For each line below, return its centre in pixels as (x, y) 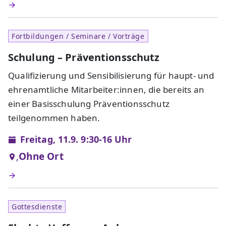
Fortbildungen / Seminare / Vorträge (78, 36)
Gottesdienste (37, 207)
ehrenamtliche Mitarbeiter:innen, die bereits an (106, 90)
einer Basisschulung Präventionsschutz (89, 104)
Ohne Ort (41, 157)
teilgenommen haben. (54, 118)
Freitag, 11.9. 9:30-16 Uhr (76, 139)
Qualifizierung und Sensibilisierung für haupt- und (111, 76)
